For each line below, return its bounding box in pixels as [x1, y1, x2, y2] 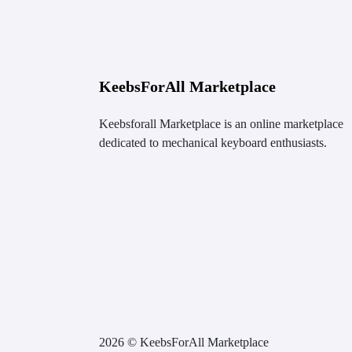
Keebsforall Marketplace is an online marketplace [99, 117, 343, 131]
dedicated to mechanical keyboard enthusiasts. [99, 136, 327, 150]
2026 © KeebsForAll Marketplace [99, 335, 269, 350]
